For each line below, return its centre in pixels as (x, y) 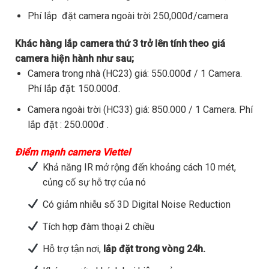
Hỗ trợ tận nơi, (71, 249)
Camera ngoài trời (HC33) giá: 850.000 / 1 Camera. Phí (140, 109)
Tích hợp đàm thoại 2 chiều (98, 226)
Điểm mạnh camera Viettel (73, 152)
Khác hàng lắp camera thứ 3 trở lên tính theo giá (120, 44)
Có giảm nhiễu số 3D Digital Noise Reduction (136, 204)
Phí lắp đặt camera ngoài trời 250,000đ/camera (128, 16)
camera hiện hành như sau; (74, 59)
